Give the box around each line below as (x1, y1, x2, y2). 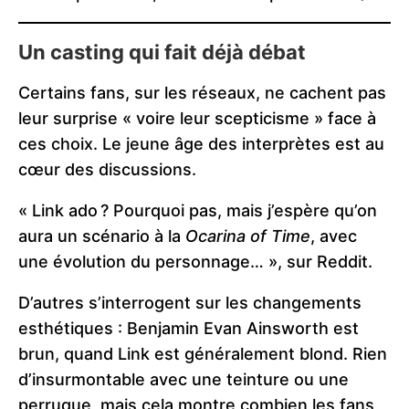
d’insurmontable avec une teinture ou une (18, 369, 349, 389)
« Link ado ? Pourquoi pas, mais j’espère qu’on (18, 200, 377, 220)
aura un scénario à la (18, 225, 185, 246)
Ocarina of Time (185, 225, 310, 246)
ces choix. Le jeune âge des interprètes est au (18, 133, 384, 153)
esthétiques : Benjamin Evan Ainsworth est (18, 318, 359, 338)
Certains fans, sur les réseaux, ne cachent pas (18, 82, 386, 102)
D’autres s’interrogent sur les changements (18, 292, 362, 312)
